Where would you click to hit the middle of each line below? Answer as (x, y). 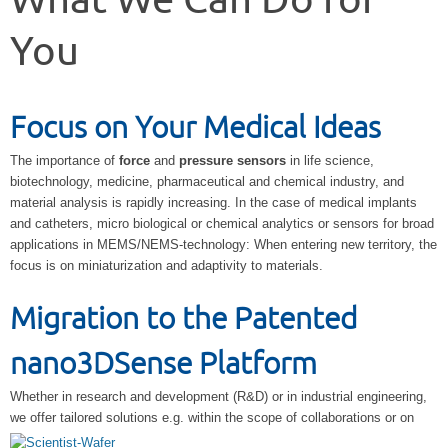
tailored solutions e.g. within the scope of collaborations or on (237, 418)
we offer (35, 418)
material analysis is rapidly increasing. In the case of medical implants (213, 203)
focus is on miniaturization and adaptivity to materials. (166, 266)
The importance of (64, 161)
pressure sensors (232, 161)
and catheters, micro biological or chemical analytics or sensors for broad (222, 224)
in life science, (330, 161)
